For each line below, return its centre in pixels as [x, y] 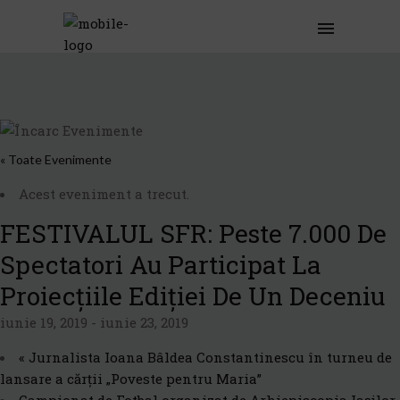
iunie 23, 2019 [144, 322]
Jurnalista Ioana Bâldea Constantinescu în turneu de [208, 357]
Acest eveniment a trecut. [104, 194]
